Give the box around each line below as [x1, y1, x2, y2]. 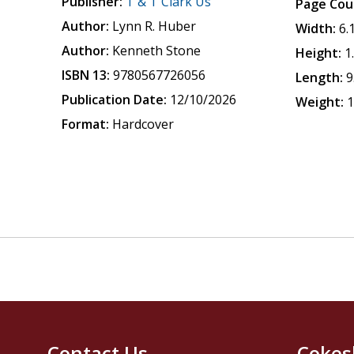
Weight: [296, 93, 345, 111]
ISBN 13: [62, 66, 111, 84]
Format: [62, 115, 110, 133]
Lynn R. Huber [112, 17, 197, 35]
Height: [296, 44, 342, 62]
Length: [296, 69, 344, 86]
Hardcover [112, 115, 175, 133]
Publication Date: [62, 91, 168, 108]
